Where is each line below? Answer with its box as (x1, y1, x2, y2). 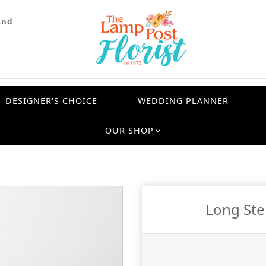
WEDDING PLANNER (137, 94, 229, 106)
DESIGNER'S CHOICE (5, 94, 98, 106)
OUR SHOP (105, 124, 154, 136)
